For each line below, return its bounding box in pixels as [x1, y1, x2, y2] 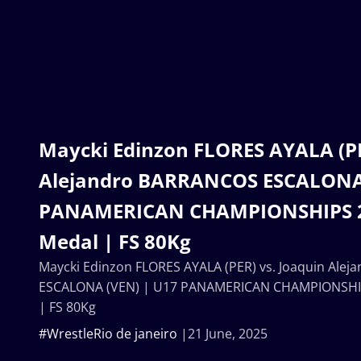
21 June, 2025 [188, 325, 268, 342]
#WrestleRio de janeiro [39, 325, 177, 342]
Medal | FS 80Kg [39, 228, 191, 255]
